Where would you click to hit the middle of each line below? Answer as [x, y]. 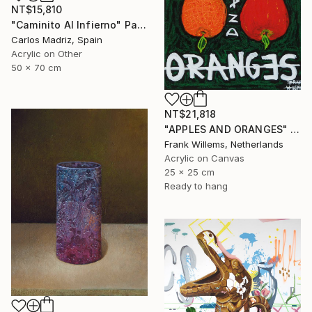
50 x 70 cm [36, 68]
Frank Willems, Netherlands [224, 145]
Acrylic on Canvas [204, 158]
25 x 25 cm [189, 172]
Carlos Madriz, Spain [57, 40]
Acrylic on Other [47, 54]
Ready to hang [196, 186]
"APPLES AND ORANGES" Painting [295, 130]
